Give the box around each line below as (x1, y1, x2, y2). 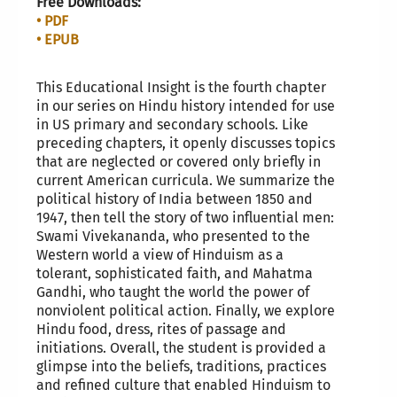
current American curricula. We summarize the (35, 172, 335, 190)
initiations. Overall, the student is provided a (35, 339, 326, 357)
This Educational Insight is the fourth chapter (35, 79, 326, 97)
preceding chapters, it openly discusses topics (35, 135, 335, 152)
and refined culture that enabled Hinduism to (35, 377, 331, 394)
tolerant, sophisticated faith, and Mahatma (35, 265, 313, 283)
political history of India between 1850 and (35, 191, 313, 208)
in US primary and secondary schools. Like (35, 116, 308, 134)
